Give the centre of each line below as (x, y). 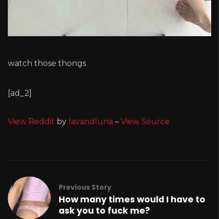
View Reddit (31, 122)
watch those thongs (47, 64)
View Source (145, 122)
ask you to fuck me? (104, 210)
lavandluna (91, 122)
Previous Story (85, 187)
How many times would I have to (132, 199)
